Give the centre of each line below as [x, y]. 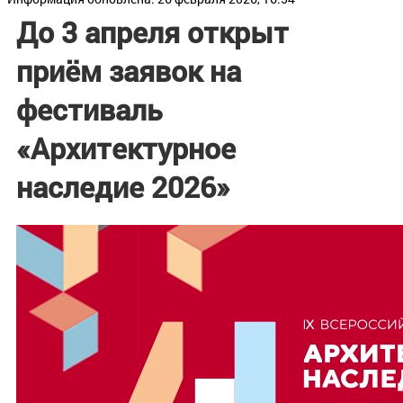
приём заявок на [129, 70]
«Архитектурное [126, 148]
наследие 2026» [123, 186]
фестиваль [90, 109]
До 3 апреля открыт [152, 31]
